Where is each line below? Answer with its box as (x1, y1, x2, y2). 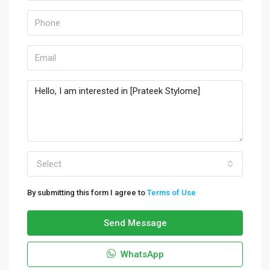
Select (37, 159, 61, 169)
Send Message (103, 218, 167, 228)
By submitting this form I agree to (27, 188, 147, 197)
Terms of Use (147, 188, 196, 197)
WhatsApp (118, 249, 164, 260)
